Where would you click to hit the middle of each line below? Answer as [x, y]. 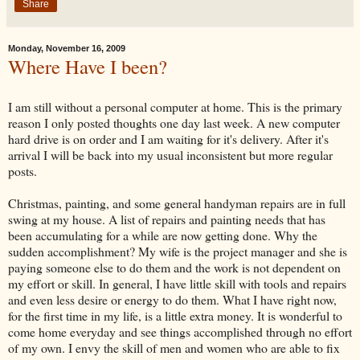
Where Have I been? [88, 66]
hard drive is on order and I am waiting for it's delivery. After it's [168, 138]
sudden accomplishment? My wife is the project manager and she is [178, 251]
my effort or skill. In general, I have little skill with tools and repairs [177, 283]
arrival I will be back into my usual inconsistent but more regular [170, 154]
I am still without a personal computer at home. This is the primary [175, 106]
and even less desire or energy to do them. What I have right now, [172, 299]
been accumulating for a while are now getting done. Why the [163, 235]
